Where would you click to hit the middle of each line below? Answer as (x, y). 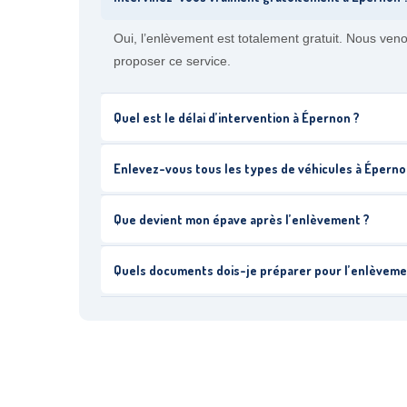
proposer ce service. (172, 61)
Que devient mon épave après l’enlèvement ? (242, 219)
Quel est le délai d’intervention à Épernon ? (237, 117)
